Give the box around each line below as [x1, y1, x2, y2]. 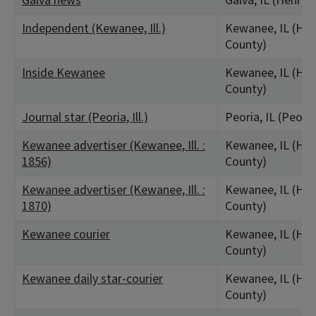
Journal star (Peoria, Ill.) [22, 109, 148, 126]
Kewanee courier [22, 226, 110, 243]
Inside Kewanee [22, 64, 105, 82]
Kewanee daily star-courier [22, 270, 163, 288]
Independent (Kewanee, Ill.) [22, 20, 166, 37]
